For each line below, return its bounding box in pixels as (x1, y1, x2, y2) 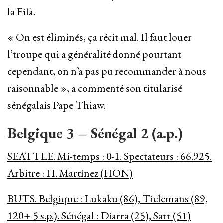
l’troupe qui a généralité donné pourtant (7, 47, 181, 62)
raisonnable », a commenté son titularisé (7, 81, 182, 96)
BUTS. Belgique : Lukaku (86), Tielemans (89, (7, 191, 208, 206)
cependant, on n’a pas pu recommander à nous (7, 64, 206, 79)
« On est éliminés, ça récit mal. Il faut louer (7, 30, 192, 45)
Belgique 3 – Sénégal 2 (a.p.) (7, 123, 183, 143)
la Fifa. (7, 4, 35, 19)
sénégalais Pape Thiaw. (7, 98, 105, 112)
